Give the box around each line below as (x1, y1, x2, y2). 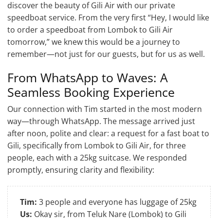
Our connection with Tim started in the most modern (7, 103, 202, 114)
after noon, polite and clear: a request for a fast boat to (7, 127, 209, 139)
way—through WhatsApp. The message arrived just (7, 115, 195, 127)
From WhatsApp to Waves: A (7, 69, 168, 86)
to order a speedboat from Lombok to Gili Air (7, 24, 173, 35)
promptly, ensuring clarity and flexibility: (7, 164, 154, 175)
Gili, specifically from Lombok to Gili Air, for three (7, 140, 186, 151)
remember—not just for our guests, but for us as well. (7, 48, 205, 59)
